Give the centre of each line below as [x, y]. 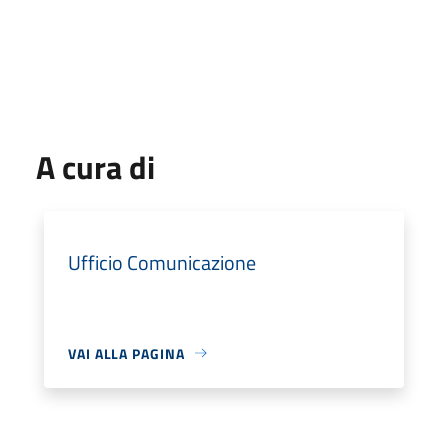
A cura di [95, 166]
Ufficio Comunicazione [162, 262]
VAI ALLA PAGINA [126, 353]
